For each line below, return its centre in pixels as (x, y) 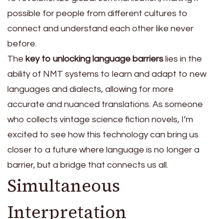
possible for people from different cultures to (98, 14)
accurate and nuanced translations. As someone (105, 105)
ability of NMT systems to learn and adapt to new (107, 74)
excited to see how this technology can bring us (103, 135)
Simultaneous (64, 186)
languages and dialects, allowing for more (90, 89)
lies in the (183, 59)
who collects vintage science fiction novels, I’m (100, 120)
